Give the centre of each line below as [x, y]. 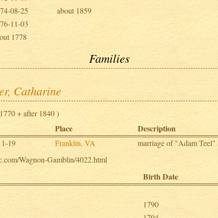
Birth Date [161, 176]
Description [157, 128]
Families [109, 58]
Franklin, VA [75, 143]
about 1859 [74, 10]
